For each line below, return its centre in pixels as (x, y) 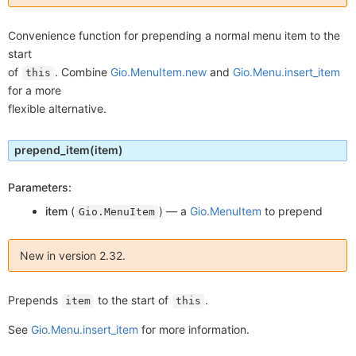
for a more (35, 90)
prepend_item (52, 149)
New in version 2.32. (73, 255)
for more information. (194, 329)
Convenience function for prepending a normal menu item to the (174, 35)
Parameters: (40, 187)
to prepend (292, 211)
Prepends (35, 300)
